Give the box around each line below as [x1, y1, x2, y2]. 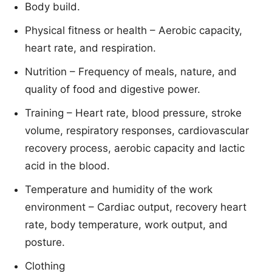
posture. [25, 236, 65, 249]
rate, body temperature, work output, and [25, 219, 228, 231]
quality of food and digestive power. [25, 83, 200, 96]
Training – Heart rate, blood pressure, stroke [25, 107, 242, 120]
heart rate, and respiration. [25, 42, 156, 55]
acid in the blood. [25, 160, 110, 172]
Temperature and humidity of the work [25, 183, 212, 196]
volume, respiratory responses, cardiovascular [25, 124, 249, 137]
